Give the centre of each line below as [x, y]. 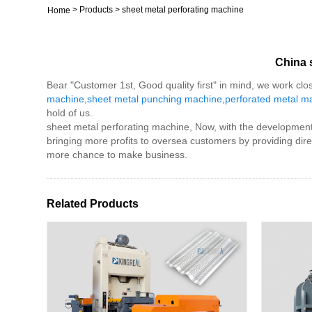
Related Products [93, 204]
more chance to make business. [117, 155]
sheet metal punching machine [155, 99]
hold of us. [70, 113]
